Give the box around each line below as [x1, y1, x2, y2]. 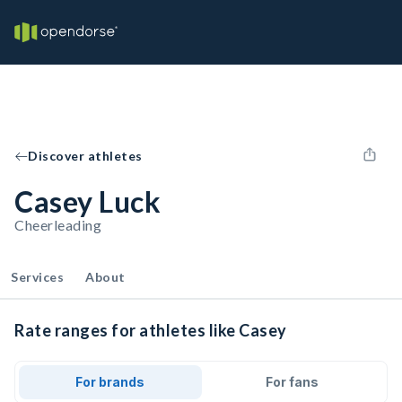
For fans [265, 374, 319, 389]
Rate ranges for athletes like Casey [14, 320, 287, 340]
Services [11, 269, 64, 284]
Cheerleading [14, 216, 101, 233]
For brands [75, 374, 145, 389]
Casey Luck [14, 184, 161, 219]
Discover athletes [28, 148, 143, 163]
